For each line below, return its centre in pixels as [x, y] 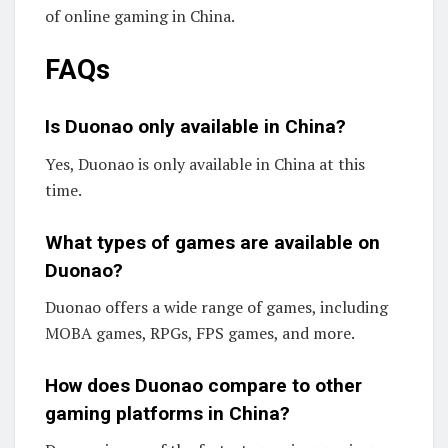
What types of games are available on [212, 242]
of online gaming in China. [140, 16]
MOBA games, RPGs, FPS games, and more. [200, 333]
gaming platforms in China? [167, 413]
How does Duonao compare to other [203, 385]
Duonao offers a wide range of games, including [216, 307]
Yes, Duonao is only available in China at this [205, 164]
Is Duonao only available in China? [195, 127]
